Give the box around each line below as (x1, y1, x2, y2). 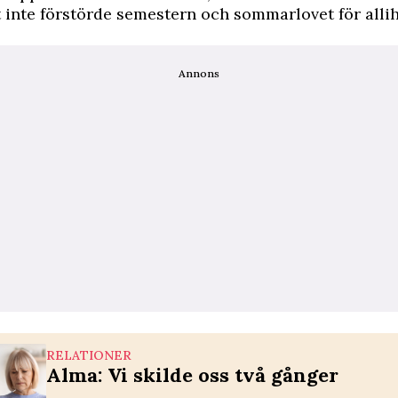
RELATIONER (46, 347, 131, 363)
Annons (179, 67, 219, 80)
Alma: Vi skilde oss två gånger (46, 362, 338, 387)
